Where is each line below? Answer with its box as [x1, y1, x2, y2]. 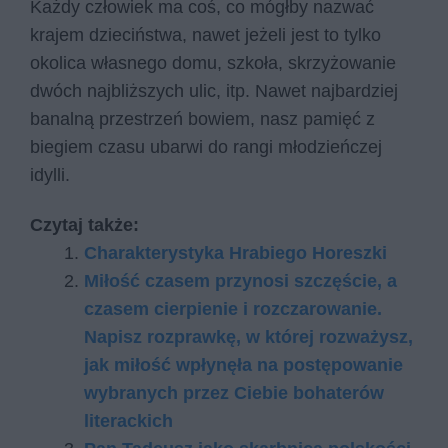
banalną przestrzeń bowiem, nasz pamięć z [30, 109, 375, 130]
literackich [84, 410, 173, 431]
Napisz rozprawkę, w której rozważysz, [84, 326, 413, 347]
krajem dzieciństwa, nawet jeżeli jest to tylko [30, 25, 381, 46]
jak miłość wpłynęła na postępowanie [84, 354, 403, 375]
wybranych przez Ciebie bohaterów [84, 382, 384, 403]
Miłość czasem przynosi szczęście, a [84, 270, 397, 291]
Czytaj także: [30, 214, 139, 235]
